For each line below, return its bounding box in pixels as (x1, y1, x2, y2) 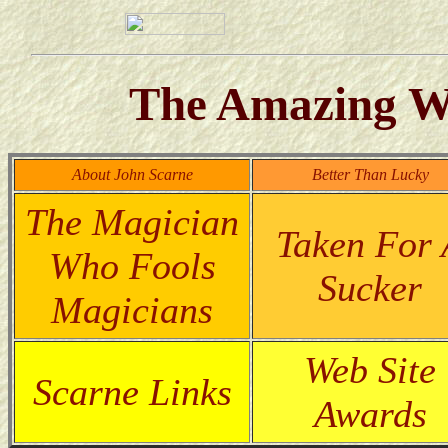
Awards (313, 392, 427, 435)
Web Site (304, 348, 436, 391)
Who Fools (48, 244, 216, 287)
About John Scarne (71, 165, 193, 183)
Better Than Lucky (311, 165, 429, 183)
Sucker (318, 266, 422, 309)
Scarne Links (32, 370, 232, 413)
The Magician (25, 200, 239, 243)
